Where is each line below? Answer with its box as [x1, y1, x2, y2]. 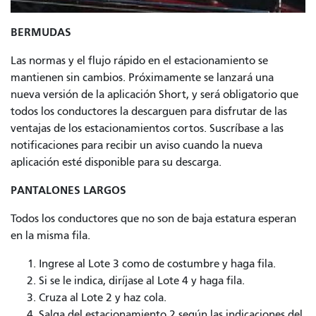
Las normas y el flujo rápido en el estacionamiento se [11, 54, 268, 67]
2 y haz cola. [106, 291, 166, 304]
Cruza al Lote [39, 291, 106, 304]
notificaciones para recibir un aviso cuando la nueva [11, 138, 262, 152]
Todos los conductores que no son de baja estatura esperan [11, 212, 296, 225]
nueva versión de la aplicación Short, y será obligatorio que [11, 87, 298, 101]
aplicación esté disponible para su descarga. [11, 155, 221, 169]
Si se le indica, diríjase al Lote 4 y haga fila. [39, 274, 245, 287]
